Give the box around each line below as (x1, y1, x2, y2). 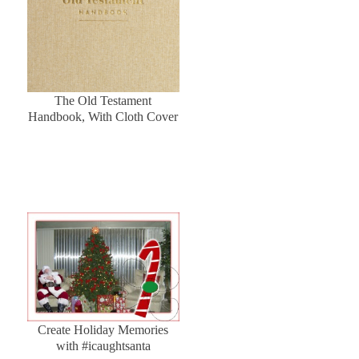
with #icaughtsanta (55, 338, 151, 353)
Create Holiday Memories (38, 322, 169, 337)
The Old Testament (54, 94, 152, 108)
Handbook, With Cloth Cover (28, 110, 179, 124)
